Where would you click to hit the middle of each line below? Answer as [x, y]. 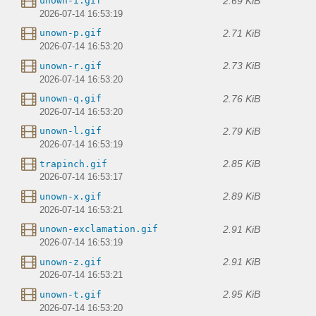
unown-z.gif [71, 262]
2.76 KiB [242, 98]
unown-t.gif [71, 294]
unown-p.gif [71, 33]
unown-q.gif [71, 99]
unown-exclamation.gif [99, 229]
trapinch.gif [73, 164]
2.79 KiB [242, 131]
